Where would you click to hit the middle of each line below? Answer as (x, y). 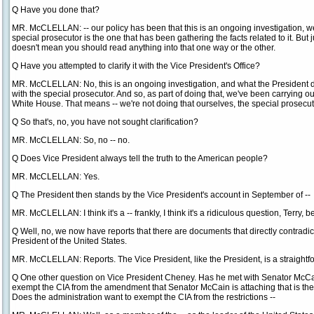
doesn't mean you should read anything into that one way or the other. (144, 48)
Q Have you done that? (56, 10)
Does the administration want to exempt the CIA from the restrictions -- (144, 297)
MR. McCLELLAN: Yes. (56, 177)
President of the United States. (69, 241)
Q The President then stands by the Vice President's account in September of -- (161, 195)
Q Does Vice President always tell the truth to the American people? (140, 158)
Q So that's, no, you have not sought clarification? (105, 122)
